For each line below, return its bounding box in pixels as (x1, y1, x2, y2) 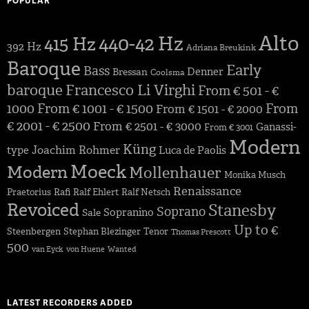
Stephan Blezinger (63, 226, 141, 238)
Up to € (234, 221, 278, 239)
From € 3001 (204, 121, 253, 134)
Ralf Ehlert (73, 186, 119, 199)
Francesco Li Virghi (66, 81, 195, 101)
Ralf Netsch (121, 186, 170, 199)
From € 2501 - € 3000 (93, 119, 201, 134)
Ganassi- (256, 120, 297, 134)
